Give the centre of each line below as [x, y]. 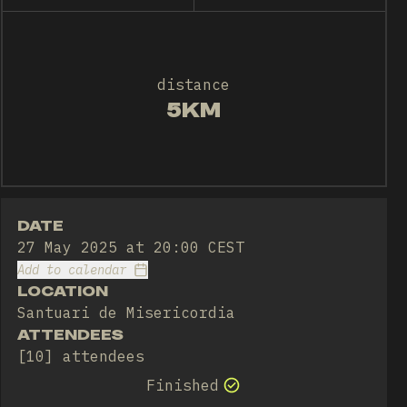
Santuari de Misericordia [126, 313]
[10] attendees [80, 356]
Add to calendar [71, 270]
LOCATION [62, 291]
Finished [183, 385]
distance [194, 84]
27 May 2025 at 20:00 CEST [130, 247]
